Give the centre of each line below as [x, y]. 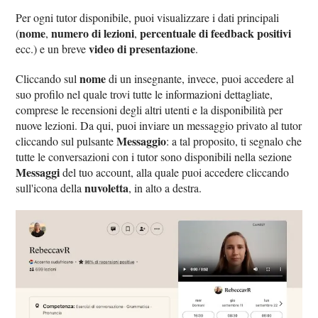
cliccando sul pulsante [66, 141]
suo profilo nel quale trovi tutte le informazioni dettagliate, [144, 94]
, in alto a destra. [165, 188]
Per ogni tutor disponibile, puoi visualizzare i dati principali [148, 18]
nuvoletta [107, 188]
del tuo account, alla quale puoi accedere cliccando [175, 172]
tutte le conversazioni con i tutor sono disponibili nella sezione [154, 157]
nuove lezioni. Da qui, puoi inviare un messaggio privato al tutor [159, 126]
